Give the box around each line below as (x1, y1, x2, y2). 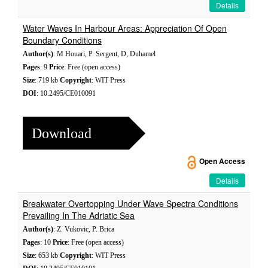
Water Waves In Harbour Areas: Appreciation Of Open (23, 22, 227, 34)
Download (32, 125, 92, 141)
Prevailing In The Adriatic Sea (23, 209, 135, 221)
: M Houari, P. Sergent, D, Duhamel (53, 50, 156, 58)
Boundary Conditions (23, 34, 102, 46)
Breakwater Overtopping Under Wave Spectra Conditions (23, 197, 238, 209)
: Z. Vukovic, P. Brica (53, 225, 114, 233)
